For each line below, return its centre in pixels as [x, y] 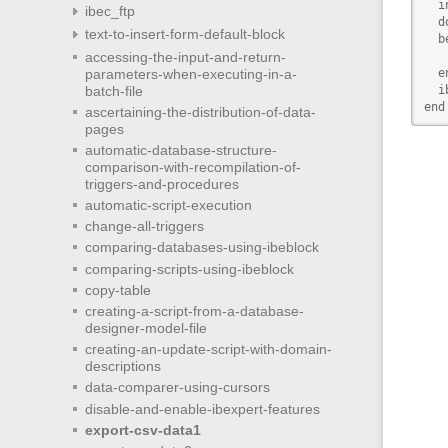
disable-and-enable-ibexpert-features [202, 408]
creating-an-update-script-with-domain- [208, 349]
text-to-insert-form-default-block [184, 34]
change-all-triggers [144, 226]
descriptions [122, 366]
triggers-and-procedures [161, 183]
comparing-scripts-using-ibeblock [189, 268]
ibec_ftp [109, 11]
